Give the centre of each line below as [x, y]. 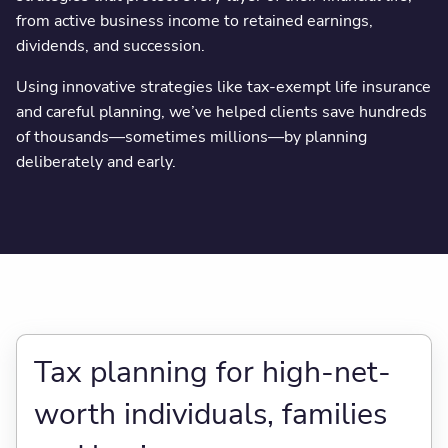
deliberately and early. [95, 161]
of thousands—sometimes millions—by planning [191, 136]
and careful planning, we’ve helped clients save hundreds [221, 111]
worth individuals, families [210, 414]
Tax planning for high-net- [212, 372]
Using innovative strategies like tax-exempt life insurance [223, 86]
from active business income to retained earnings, [194, 20]
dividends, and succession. [110, 45]
